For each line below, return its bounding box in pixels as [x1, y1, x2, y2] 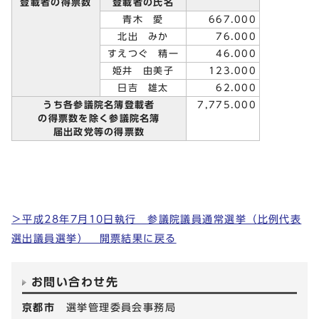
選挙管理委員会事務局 [66, 301, 177, 313]
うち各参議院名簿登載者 [43, 100, 155, 110]
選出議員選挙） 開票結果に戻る [11, 232, 177, 244]
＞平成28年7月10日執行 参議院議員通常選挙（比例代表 [11, 213, 302, 224]
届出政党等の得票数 [53, 127, 145, 137]
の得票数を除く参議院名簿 [38, 113, 160, 123]
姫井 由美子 [113, 66, 174, 75]
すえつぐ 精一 [107, 48, 179, 58]
